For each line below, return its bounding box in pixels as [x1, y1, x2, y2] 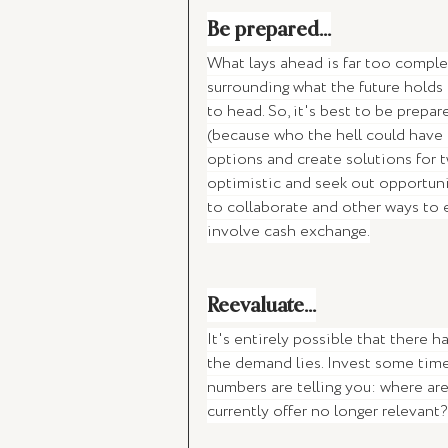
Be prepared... [207, 12, 331, 47]
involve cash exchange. [207, 220, 370, 244]
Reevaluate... [207, 288, 316, 323]
